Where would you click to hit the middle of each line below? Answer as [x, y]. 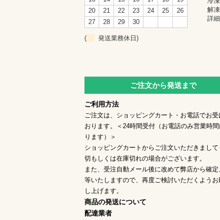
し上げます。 [104, 191]
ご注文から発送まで [163, 85]
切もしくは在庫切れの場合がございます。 [145, 158]
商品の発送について [115, 202]
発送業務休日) [116, 38]
